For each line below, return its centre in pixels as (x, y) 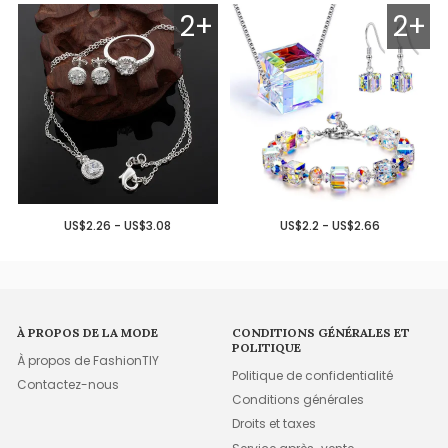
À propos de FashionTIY (88, 360)
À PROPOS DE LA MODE (88, 333)
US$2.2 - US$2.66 (330, 226)
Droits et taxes (274, 424)
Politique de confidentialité (313, 375)
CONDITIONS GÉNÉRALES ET (321, 333)
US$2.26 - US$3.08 (118, 226)
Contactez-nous (68, 384)
